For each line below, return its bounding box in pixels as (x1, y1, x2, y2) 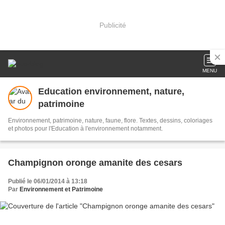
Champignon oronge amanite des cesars (8, 158, 182, 168)
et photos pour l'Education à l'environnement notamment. (8, 125, 163, 132)
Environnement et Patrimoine (20, 186, 103, 193)
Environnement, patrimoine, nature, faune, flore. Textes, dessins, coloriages (8, 117, 212, 124)
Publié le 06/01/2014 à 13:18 (8, 178, 87, 185)
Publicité (99, 21, 126, 29)
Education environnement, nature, (38, 86, 184, 96)
